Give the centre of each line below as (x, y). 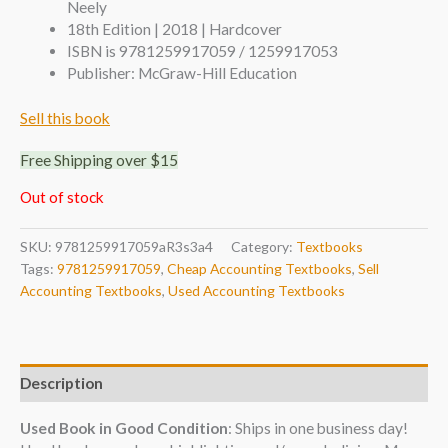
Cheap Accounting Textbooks (259, 269)
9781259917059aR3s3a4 (134, 247)
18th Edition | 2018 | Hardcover (174, 28)
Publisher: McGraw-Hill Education (181, 72)
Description (61, 382)
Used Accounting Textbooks (256, 291)
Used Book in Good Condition (124, 428)
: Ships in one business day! (318, 428)
